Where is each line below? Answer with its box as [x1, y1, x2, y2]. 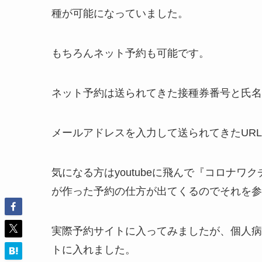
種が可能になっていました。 [51, 7, 188, 19]
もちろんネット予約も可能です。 [51, 47, 209, 59]
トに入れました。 [51, 243, 136, 256]
